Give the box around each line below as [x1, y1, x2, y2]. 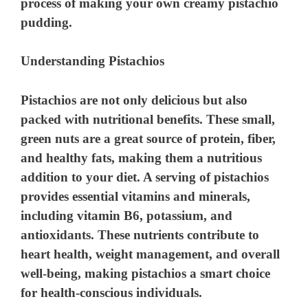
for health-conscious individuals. [21, 285, 203, 300]
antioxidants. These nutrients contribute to [21, 227, 260, 242]
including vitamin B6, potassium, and [21, 208, 233, 223]
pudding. [21, 14, 73, 30]
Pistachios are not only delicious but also [21, 92, 248, 107]
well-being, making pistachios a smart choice [21, 265, 271, 280]
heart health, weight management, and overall [21, 246, 280, 261]
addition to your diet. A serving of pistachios [21, 169, 269, 184]
